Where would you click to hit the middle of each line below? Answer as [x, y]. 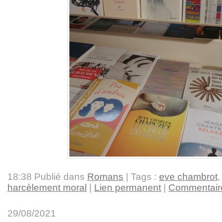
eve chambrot [188, 176]
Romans [105, 176]
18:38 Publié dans [47, 176]
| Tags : [141, 176]
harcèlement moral [47, 187]
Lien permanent [128, 187]
